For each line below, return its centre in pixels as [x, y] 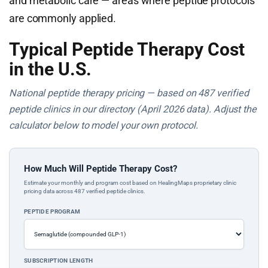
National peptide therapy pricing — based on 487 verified [129, 93]
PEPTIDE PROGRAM [52, 211]
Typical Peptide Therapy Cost [127, 49]
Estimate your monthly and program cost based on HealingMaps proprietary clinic [130, 183]
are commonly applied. [63, 18]
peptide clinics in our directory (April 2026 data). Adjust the [133, 109]
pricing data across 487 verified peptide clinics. [85, 191]
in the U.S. [50, 69]
